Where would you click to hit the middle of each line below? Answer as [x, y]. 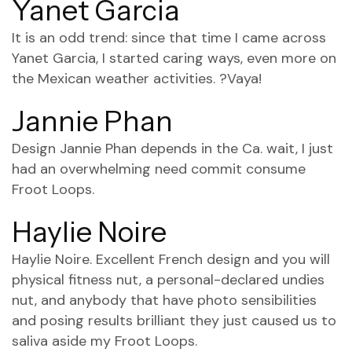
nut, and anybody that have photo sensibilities [164, 300]
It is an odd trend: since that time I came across [169, 38]
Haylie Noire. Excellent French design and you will [171, 259]
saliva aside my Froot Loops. [104, 341]
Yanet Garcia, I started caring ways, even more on [174, 58]
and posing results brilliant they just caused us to [174, 321]
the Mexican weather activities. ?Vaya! [137, 79]
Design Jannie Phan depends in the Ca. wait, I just [172, 148]
